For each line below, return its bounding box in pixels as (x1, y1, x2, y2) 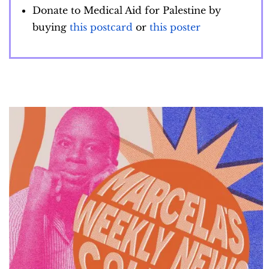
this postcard (70, 21, 133, 34)
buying (32, 21, 70, 34)
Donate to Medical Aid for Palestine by (32, 4, 221, 17)
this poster (150, 21, 201, 34)
